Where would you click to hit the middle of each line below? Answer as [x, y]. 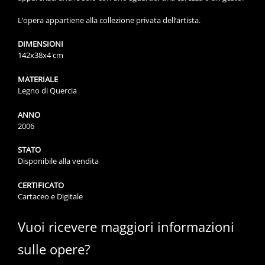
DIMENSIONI [41, 44]
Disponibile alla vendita [58, 161]
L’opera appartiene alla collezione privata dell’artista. [109, 20]
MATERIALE [38, 79]
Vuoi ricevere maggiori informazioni [126, 226]
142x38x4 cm [41, 55]
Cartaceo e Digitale [50, 196]
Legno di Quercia [47, 90]
